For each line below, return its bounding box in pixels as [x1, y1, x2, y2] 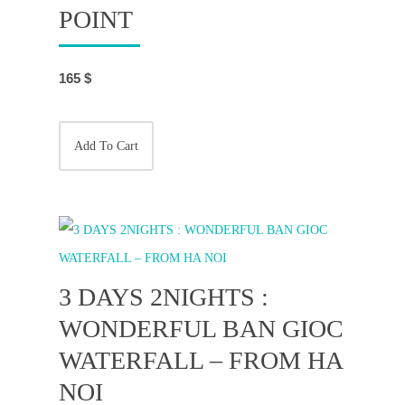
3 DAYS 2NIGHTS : [59, 283, 268, 311]
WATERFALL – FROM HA [59, 346, 342, 374]
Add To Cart [74, 139, 138, 153]
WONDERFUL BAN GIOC [59, 315, 344, 343]
